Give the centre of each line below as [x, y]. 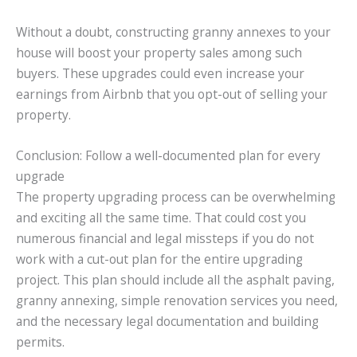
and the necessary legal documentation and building [167, 321]
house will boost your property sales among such [159, 52]
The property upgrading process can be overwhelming [176, 196]
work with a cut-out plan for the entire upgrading [159, 259]
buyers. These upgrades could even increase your [160, 73]
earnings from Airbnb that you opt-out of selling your [172, 94]
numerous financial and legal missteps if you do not [165, 238]
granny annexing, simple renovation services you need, [177, 300]
